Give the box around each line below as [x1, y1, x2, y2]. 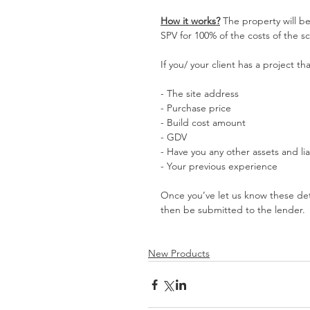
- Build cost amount [161, 116, 246, 129]
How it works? [161, 15, 220, 28]
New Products [148, 247, 210, 260]
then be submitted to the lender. [161, 203, 305, 217]
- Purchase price [161, 102, 231, 115]
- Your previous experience [161, 160, 277, 173]
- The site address [161, 87, 239, 100]
